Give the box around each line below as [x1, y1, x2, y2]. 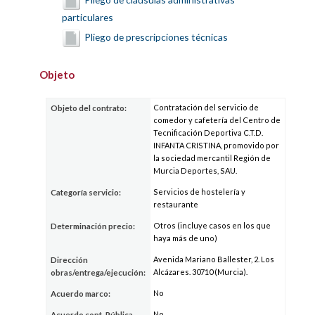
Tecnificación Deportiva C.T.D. [153, 128, 264, 138]
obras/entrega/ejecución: [51, 268, 146, 278]
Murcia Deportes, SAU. [153, 166, 238, 176]
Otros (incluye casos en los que [153, 221, 271, 231]
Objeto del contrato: [51, 103, 127, 113]
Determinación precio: [51, 221, 136, 231]
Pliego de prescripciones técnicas [84, 30, 228, 43]
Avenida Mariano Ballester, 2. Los [153, 255, 275, 264]
